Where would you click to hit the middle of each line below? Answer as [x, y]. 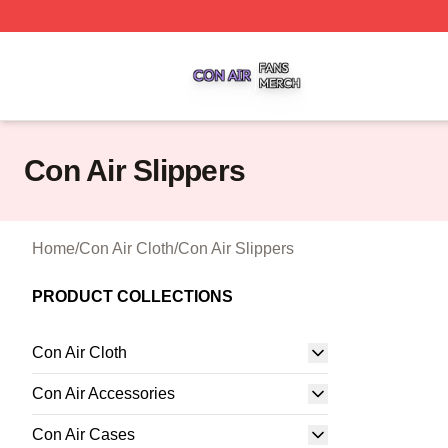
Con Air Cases [83, 434]
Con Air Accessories [103, 393]
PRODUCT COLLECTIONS [132, 296]
